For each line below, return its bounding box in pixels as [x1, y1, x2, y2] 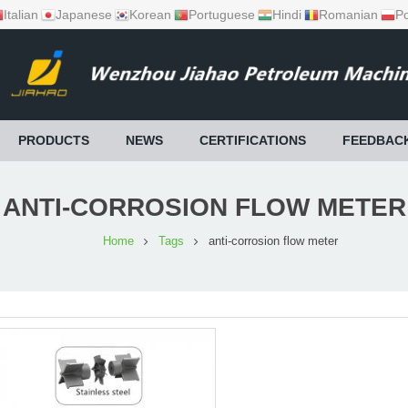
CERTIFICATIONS [199, 133, 306, 148]
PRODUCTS [17, 133, 89, 148]
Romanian [319, 7, 378, 22]
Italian [4, 7, 38, 22]
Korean [129, 7, 171, 22]
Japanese [56, 7, 112, 22]
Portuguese [189, 7, 255, 22]
